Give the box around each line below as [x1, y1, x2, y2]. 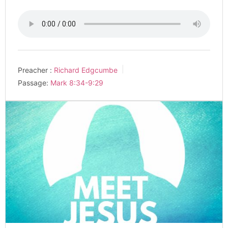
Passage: [18, 78, 48, 87]
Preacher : [18, 66, 52, 74]
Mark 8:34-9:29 [50, 78, 103, 87]
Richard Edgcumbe [54, 66, 118, 74]
